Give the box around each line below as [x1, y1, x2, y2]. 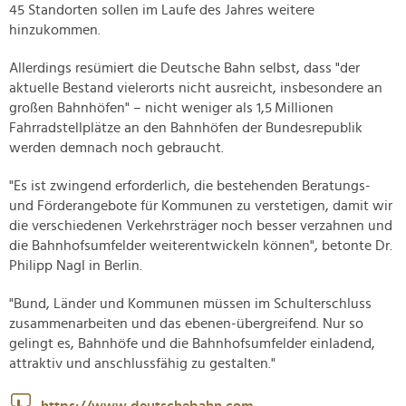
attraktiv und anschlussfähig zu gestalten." [9, 356, 275, 372]
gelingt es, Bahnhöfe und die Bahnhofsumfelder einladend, [9, 336, 375, 352]
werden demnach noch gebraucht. [9, 140, 224, 156]
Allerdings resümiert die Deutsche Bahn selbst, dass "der [9, 61, 360, 76]
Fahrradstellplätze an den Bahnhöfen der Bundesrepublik [9, 121, 362, 136]
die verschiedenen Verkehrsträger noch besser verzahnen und [9, 218, 392, 234]
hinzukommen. [9, 23, 101, 38]
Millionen [275, 101, 333, 116]
